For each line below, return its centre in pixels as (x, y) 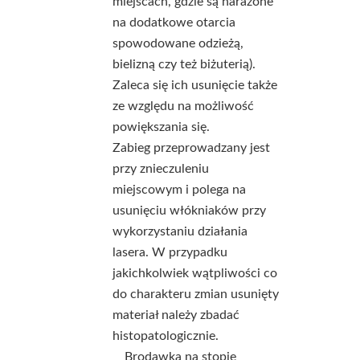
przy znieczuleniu (161, 169)
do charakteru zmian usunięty (196, 294)
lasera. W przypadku (170, 252)
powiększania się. (161, 127)
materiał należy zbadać (176, 315)
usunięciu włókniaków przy (189, 211)
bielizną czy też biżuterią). (184, 64)
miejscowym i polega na (179, 190)
